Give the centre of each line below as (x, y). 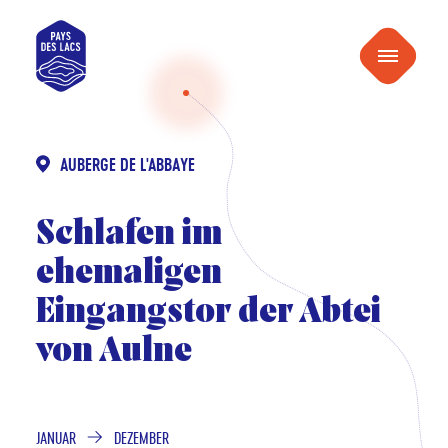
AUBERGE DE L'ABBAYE (127, 164)
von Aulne (113, 352)
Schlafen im (128, 235)
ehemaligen (128, 274)
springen (257, 40)
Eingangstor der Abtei (208, 313)
